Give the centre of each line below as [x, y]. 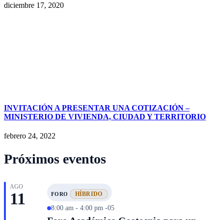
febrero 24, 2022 [30, 136]
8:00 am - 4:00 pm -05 [83, 208]
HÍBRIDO [89, 194]
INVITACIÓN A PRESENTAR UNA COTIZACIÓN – [97, 108]
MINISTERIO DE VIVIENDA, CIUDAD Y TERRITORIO [105, 117]
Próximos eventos [55, 159]
